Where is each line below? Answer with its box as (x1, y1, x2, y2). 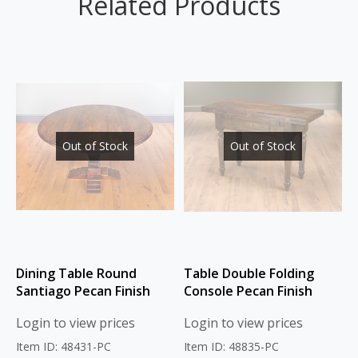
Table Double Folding (184, 265, 314, 283)
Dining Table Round (16, 265, 137, 283)
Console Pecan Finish (184, 282, 312, 300)
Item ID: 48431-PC (16, 339, 111, 355)
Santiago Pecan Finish (16, 282, 150, 300)
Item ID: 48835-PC (184, 339, 279, 355)
